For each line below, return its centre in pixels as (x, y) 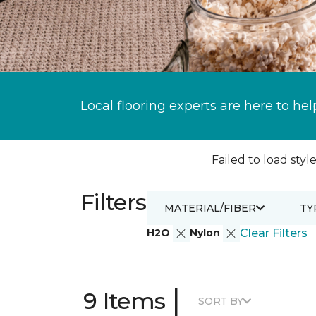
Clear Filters (273, 233)
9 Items (124, 301)
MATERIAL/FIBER (210, 208)
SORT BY (221, 301)
